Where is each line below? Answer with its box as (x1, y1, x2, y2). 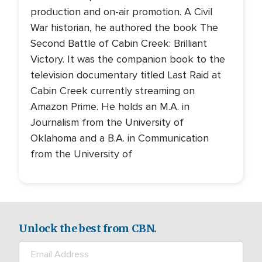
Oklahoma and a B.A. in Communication (30, 132, 209, 144)
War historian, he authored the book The (30, 21, 218, 34)
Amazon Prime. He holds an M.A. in (30, 100, 189, 113)
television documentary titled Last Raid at (30, 68, 221, 81)
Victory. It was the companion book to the (30, 53, 225, 65)
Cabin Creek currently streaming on (30, 84, 195, 97)
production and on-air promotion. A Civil (30, 5, 212, 18)
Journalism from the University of (30, 116, 184, 129)
